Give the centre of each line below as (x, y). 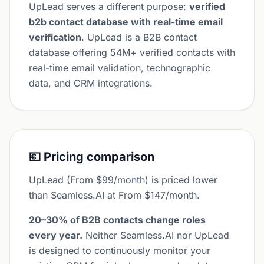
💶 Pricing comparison (92, 157)
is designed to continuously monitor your (120, 250)
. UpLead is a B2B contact (139, 37)
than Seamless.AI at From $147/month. (114, 195)
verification (55, 37)
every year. (56, 235)
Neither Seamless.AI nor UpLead (156, 235)
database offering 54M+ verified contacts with (132, 52)
